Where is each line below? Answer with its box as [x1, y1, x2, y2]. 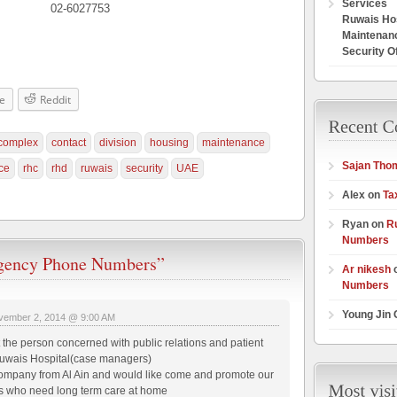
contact [51, 136, 86, 150]
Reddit [40, 92, 71, 107]
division [99, 136, 136, 150]
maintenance [202, 136, 265, 150]
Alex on [342, 189, 383, 202]
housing [150, 136, 189, 150]
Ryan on [342, 218, 386, 231]
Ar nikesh [342, 263, 391, 276]
